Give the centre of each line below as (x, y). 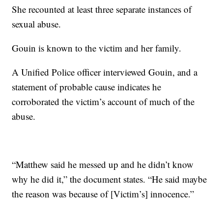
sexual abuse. (37, 24)
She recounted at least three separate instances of (102, 9)
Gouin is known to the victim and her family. (97, 48)
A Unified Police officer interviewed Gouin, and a (105, 72)
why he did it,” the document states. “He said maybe (110, 179)
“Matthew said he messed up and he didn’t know (103, 165)
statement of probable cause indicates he (87, 87)
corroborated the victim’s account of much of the (103, 102)
